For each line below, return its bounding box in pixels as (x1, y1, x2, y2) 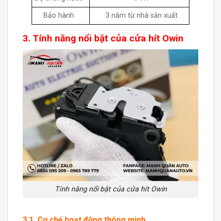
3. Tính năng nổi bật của (23, 32, 129, 44)
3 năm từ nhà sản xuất (105, 11, 178, 20)
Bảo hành (43, 11, 74, 20)
